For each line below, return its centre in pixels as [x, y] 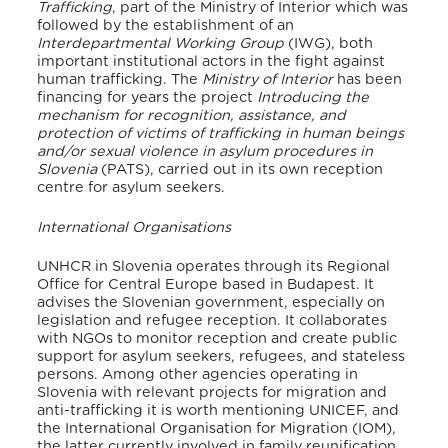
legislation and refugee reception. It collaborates [212, 321]
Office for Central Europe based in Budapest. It [206, 285]
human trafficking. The [120, 80]
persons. [68, 375]
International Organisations [134, 227]
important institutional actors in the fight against [211, 62]
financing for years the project [147, 98]
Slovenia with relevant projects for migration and [212, 393]
